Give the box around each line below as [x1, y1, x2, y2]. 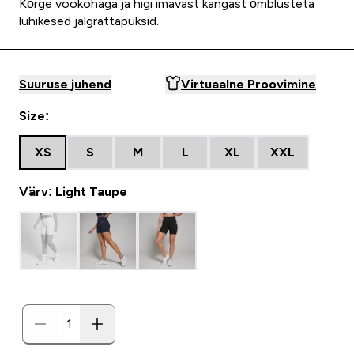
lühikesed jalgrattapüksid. [19, 14, 159, 28]
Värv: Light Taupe [19, 185, 127, 198]
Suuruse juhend [19, 77, 111, 91]
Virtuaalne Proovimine [181, 77, 316, 91]
